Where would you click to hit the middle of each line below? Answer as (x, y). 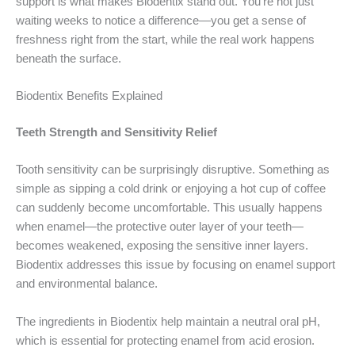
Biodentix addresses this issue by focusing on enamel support (176, 265)
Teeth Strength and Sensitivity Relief (116, 132)
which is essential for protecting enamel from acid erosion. (165, 340)
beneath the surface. (69, 58)
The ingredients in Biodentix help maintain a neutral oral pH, (168, 321)
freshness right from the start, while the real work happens (165, 39)
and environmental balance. (87, 284)
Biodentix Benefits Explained (89, 96)
